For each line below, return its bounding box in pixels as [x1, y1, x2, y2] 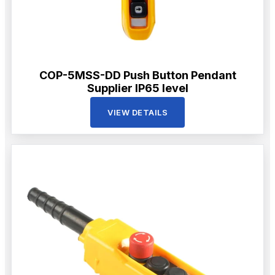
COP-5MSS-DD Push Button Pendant [39, 68, 236, 82]
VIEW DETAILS [107, 107, 168, 117]
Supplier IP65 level [87, 81, 188, 95]
